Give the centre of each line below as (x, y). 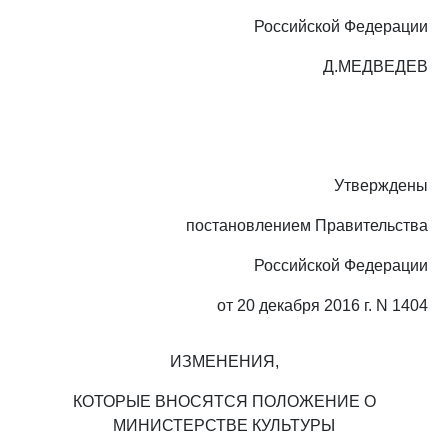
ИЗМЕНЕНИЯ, (224, 361)
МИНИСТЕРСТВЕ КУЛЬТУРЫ (224, 425)
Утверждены (381, 185)
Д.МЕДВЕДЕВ (375, 66)
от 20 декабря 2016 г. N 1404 (322, 305)
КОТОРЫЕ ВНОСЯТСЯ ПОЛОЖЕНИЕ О (224, 401)
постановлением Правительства (307, 225)
